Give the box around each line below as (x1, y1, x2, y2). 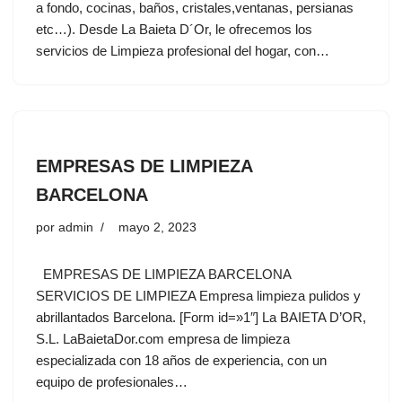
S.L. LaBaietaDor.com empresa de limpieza (36, 330, 290, 346)
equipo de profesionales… (36, 373, 191, 389)
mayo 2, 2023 (118, 220, 197, 234)
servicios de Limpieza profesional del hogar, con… (36, 42, 333, 58)
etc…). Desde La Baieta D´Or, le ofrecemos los (36, 21, 312, 37)
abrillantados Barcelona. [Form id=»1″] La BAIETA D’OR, (36, 309, 366, 325)
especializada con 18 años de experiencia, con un (36, 352, 327, 368)
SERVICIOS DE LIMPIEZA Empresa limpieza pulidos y (36, 287, 361, 303)
